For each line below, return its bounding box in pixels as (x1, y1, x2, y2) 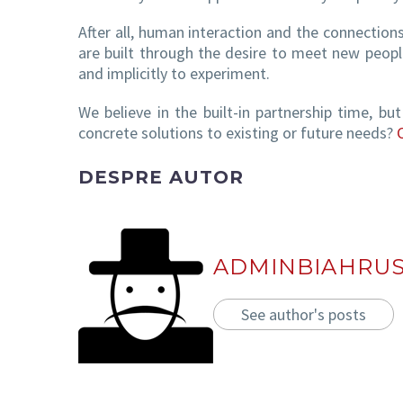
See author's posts (241, 303, 366, 325)
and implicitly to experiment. (78, 63, 270, 85)
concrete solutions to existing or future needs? (78, 122, 397, 144)
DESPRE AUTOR (78, 166, 244, 188)
